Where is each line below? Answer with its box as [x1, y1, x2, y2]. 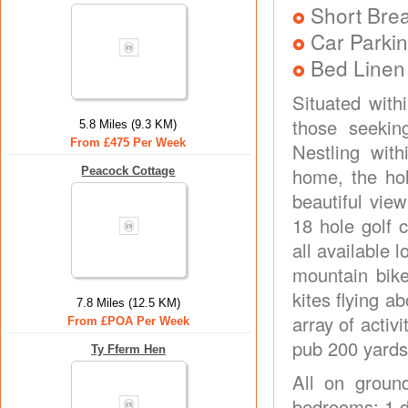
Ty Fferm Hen [91, 342, 166, 356]
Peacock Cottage [81, 164, 176, 178]
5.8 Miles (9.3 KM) [79, 117, 178, 131]
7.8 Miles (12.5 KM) [76, 296, 180, 310]
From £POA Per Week [67, 314, 189, 328]
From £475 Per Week [70, 136, 187, 149]
